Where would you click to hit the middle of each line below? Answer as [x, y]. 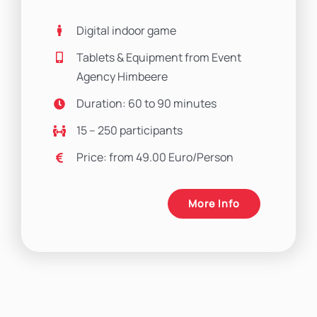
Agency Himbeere [122, 76]
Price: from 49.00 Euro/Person [155, 157]
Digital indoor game [127, 30]
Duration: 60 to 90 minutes [147, 103]
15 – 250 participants [130, 131]
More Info [214, 203]
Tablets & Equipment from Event [159, 57]
